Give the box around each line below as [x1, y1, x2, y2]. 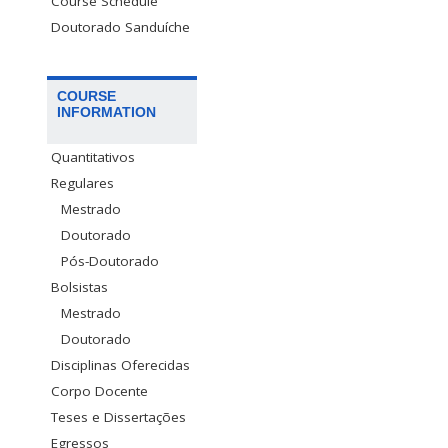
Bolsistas [51, 278, 108, 297]
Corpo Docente [51, 382, 148, 401]
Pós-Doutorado [61, 252, 159, 271]
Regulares [51, 174, 114, 193]
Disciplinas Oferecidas [51, 356, 190, 375]
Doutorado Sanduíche [51, 18, 190, 37]
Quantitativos [51, 148, 135, 167]
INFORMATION [57, 104, 156, 121]
